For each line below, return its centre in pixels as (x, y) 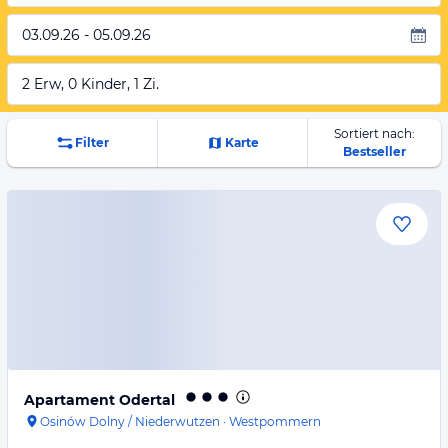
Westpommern (275, 421)
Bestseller (374, 151)
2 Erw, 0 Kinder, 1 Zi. (90, 84)
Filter (91, 142)
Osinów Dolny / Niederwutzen (130, 421)
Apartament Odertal (99, 400)
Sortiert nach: (374, 133)
